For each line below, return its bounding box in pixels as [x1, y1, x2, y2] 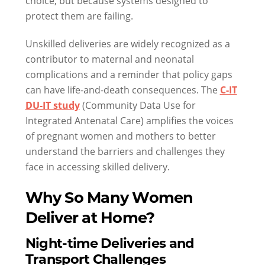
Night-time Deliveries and [25, 233, 195, 251]
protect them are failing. [25, 9, 133, 22]
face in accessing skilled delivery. [25, 160, 170, 173]
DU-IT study [25, 99, 80, 112]
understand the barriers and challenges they [25, 145, 225, 158]
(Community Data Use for [79, 99, 196, 112]
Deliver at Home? [25, 206, 155, 228]
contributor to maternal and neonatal [25, 53, 194, 66]
